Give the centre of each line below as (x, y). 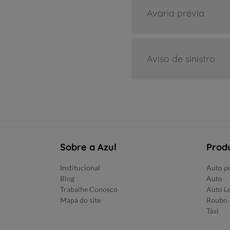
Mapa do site (80, 200)
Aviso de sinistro (181, 59)
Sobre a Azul (88, 147)
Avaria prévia (175, 13)
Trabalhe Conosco (89, 189)
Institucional (80, 168)
